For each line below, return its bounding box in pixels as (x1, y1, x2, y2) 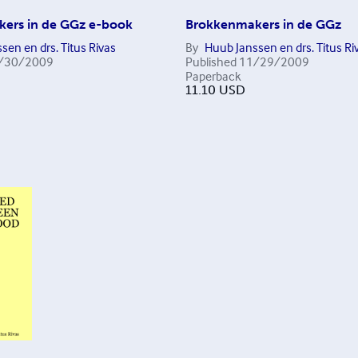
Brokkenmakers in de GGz (185, 17, 341, 32)
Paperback (185, 68, 241, 84)
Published (185, 54, 237, 70)
